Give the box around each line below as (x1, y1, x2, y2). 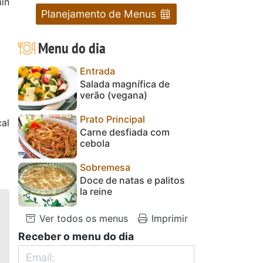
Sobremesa (80, 161, 130, 173)
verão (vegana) (80, 89, 147, 101)
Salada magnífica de (80, 77, 170, 90)
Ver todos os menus (36, 212, 128, 224)
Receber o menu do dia (18, 230, 134, 242)
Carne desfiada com (80, 126, 170, 138)
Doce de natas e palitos (80, 174, 185, 186)
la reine (80, 185, 112, 197)
